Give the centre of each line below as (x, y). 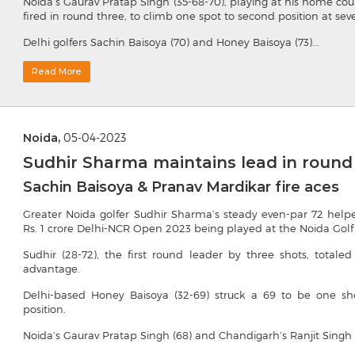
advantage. (52, 269)
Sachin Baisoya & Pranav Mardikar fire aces (181, 187)
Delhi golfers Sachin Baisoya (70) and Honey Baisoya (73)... (171, 42)
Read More (57, 72)
